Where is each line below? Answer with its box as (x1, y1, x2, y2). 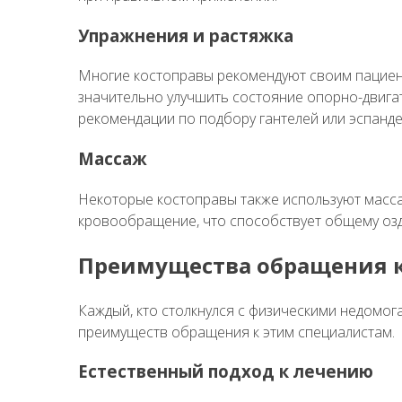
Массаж (78, 147, 147, 170)
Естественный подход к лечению (78, 360, 373, 383)
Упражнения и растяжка (78, 23, 293, 47)
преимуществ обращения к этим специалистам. (78, 321, 395, 342)
